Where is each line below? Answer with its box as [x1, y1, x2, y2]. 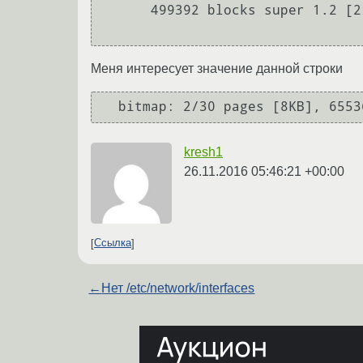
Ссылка [94, 237, 131, 250]
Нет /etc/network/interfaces [101, 280, 255, 295]
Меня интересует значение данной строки [91, 61, 343, 75]
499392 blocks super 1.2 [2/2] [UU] [102, 2, 151, 19]
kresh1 [184, 144, 223, 159]
